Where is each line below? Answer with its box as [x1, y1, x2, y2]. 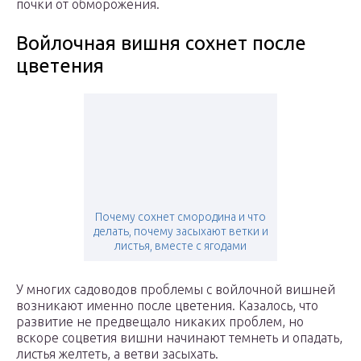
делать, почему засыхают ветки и [93, 225, 268, 239]
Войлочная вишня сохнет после [16, 32, 306, 55]
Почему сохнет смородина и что [95, 210, 266, 224]
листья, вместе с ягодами [114, 239, 247, 253]
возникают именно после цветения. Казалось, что [16, 298, 318, 313]
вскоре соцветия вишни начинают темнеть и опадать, [16, 330, 342, 346]
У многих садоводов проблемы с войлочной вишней [16, 282, 335, 297]
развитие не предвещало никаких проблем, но [16, 314, 304, 330]
